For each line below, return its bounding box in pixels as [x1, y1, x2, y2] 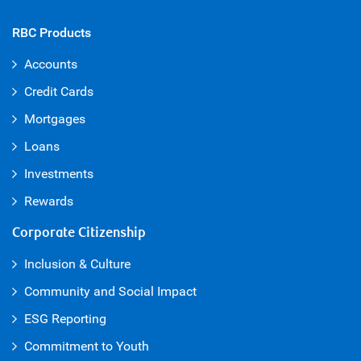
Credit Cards [24, 84, 93, 100]
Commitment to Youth [24, 338, 149, 355]
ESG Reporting [24, 311, 106, 327]
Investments [24, 166, 93, 182]
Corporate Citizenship [12, 225, 146, 242]
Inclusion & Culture [24, 256, 131, 272]
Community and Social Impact [24, 284, 197, 300]
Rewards [24, 193, 73, 210]
